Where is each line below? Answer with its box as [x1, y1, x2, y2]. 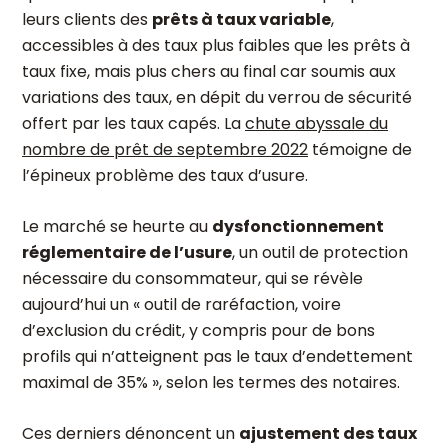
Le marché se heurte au [22, 215, 212, 238]
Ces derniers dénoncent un [22, 422, 239, 445]
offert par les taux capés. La [22, 112, 245, 135]
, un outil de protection [232, 241, 408, 264]
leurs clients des [22, 8, 152, 31]
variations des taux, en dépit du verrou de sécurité [22, 86, 412, 109]
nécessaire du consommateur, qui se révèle [22, 267, 363, 290]
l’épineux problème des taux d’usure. [22, 164, 308, 187]
